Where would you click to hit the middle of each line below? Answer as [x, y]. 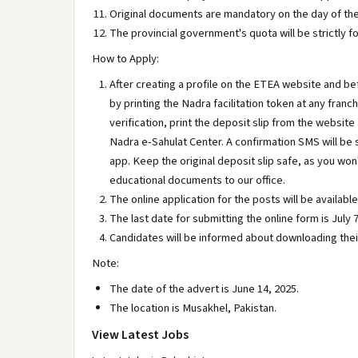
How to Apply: [125, 59]
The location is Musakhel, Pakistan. [193, 308]
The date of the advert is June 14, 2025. [204, 289]
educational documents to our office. [197, 180]
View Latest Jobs [140, 335]
